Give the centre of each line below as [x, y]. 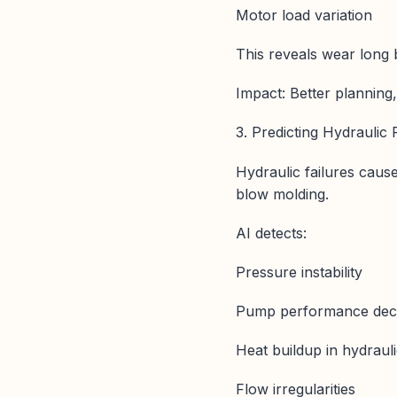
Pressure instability [299, 272]
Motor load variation [304, 15]
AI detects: [271, 233]
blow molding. [282, 194]
